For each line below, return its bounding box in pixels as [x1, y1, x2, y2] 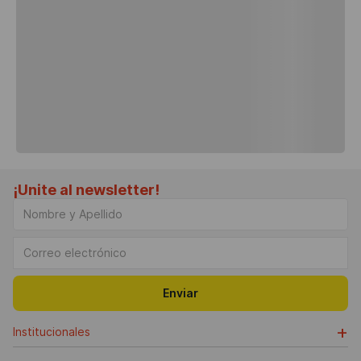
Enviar [163, 286, 198, 300]
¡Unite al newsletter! [13, 181, 160, 198]
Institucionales [13, 325, 90, 338]
